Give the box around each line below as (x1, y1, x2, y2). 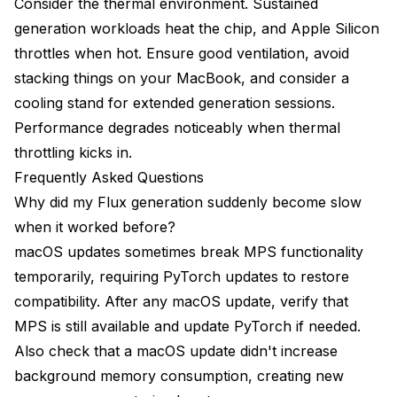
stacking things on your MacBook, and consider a (14, 69, 349, 88)
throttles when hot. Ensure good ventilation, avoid (14, 44, 349, 63)
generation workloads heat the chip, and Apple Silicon (14, 19, 379, 38)
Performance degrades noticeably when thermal (14, 119, 340, 137)
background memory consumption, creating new (14, 367, 344, 385)
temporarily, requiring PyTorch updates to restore (14, 268, 349, 286)
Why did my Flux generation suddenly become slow (14, 193, 362, 212)
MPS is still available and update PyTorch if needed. (14, 317, 361, 336)
